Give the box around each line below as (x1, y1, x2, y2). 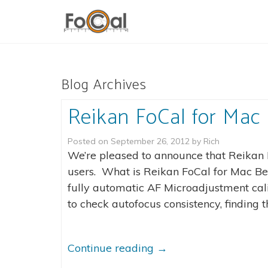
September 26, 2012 (111, 136, 190, 147)
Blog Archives (61, 74, 147, 97)
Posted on (68, 136, 111, 147)
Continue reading (68, 241, 157, 255)
